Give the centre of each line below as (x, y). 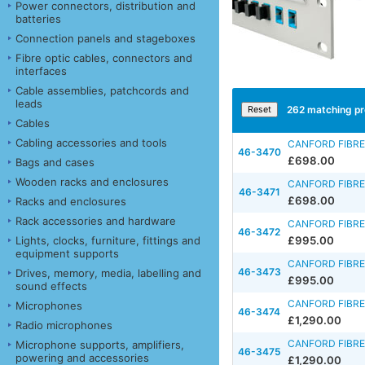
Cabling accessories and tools (91, 142)
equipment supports (67, 253)
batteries (38, 18)
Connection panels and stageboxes (106, 38)
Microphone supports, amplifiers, (100, 344)
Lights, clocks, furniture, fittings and (108, 240)
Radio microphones (64, 325)
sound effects (51, 286)
